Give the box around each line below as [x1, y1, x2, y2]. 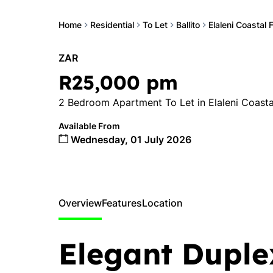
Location [142, 197, 183, 209]
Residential [90, 19, 134, 30]
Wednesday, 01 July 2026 [68, 133, 191, 146]
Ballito [176, 19, 200, 30]
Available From [58, 121, 120, 131]
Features [102, 197, 142, 209]
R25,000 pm [58, 70, 178, 94]
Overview [58, 197, 102, 209]
